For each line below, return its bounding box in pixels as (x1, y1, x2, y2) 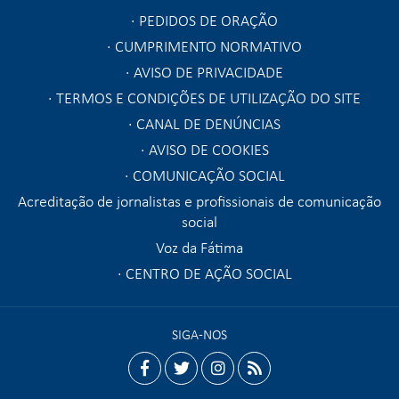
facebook (143, 365, 201, 387)
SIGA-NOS (172, 323, 227, 344)
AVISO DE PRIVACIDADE (134, 60, 283, 82)
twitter (180, 365, 224, 387)
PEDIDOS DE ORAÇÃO (139, 8, 278, 30)
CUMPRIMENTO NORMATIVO (115, 34, 302, 56)
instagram (216, 365, 279, 387)
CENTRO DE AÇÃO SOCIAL (125, 261, 292, 283)
